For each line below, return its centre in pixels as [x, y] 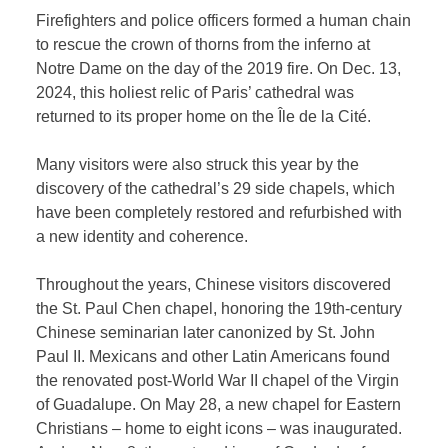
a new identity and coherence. [142, 237]
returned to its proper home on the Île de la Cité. [204, 117]
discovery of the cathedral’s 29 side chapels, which [216, 189]
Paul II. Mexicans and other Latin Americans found [213, 357]
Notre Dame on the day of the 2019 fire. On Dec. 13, [219, 69]
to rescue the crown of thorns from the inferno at [203, 45]
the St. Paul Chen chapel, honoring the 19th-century [219, 309]
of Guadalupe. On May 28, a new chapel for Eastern [219, 405]
